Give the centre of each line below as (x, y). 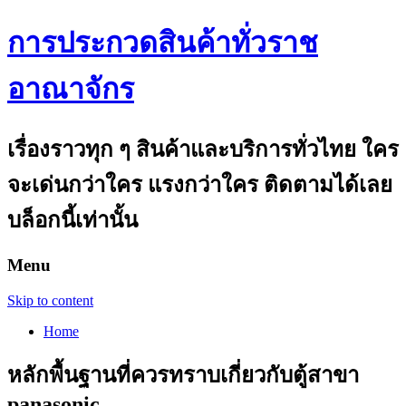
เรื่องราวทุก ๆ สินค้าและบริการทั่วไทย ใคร (203, 149)
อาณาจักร (71, 89)
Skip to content (50, 300)
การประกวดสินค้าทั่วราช (163, 43)
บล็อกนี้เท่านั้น (72, 220)
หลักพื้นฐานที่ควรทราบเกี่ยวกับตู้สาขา (183, 376)
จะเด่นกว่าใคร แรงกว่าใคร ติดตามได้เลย (200, 184)
